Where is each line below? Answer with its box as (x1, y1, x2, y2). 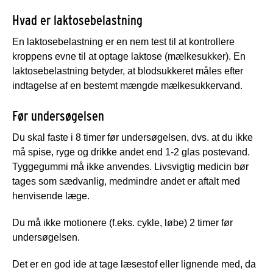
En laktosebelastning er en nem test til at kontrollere (12, 36, 235, 47)
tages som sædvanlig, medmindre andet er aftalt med (12, 175, 240, 186)
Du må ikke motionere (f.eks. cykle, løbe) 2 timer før (12, 217, 233, 228)
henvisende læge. (12, 190, 90, 201)
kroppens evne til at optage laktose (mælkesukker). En (12, 51, 246, 62)
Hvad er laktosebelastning (12, 12, 143, 28)
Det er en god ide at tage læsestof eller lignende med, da (12, 258, 256, 269)
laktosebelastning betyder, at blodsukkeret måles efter (12, 65, 243, 76)
